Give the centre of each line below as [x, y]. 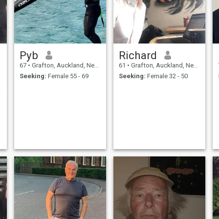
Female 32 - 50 [166, 76]
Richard [138, 55]
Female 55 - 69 [67, 76]
